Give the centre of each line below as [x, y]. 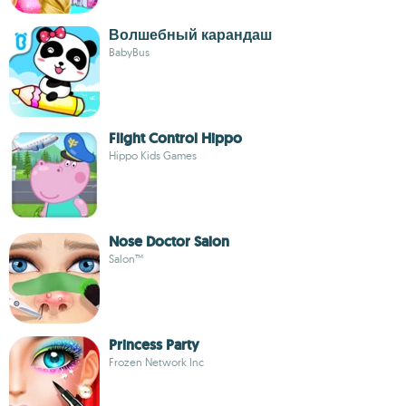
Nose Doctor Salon [169, 242]
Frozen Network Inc [156, 362]
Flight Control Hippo [175, 138]
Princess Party [154, 345]
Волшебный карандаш [190, 35]
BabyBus [129, 52]
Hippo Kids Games [153, 155]
